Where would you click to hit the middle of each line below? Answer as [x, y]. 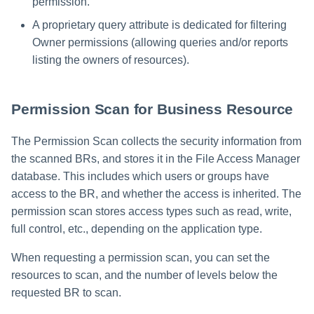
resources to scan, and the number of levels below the [144, 275]
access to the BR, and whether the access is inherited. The [156, 193]
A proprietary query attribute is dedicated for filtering [159, 25]
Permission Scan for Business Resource [152, 109]
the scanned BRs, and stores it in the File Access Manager [156, 158]
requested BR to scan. [66, 292]
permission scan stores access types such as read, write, [151, 211]
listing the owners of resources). [111, 60]
